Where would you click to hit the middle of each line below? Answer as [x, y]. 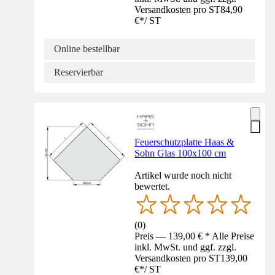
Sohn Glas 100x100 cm [180, 153]
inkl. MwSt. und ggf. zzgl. [186, 247]
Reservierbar [79, 72]
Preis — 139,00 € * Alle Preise [195, 236]
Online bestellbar [87, 48]
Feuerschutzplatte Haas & [184, 142]
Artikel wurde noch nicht [183, 175]
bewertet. [153, 186]
